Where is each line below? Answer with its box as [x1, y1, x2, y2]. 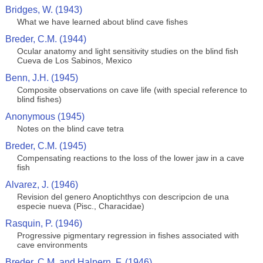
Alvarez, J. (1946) [5, 180, 78, 190]
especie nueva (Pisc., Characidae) [16, 201, 144, 211]
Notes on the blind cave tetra [16, 124, 124, 133]
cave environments [16, 240, 87, 249]
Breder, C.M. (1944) [5, 34, 86, 44]
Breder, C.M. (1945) [5, 141, 86, 151]
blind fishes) [16, 95, 62, 104]
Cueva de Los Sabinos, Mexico [16, 56, 132, 65]
